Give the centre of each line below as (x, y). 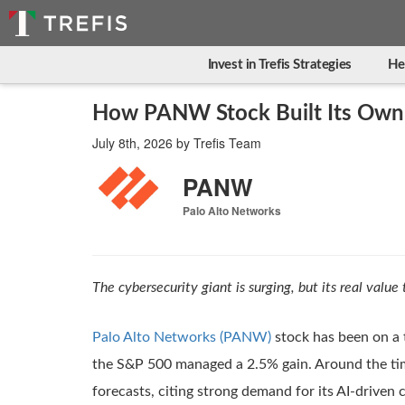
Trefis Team (227, 143)
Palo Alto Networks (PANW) (182, 337)
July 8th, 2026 (132, 143)
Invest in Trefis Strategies (279, 65)
